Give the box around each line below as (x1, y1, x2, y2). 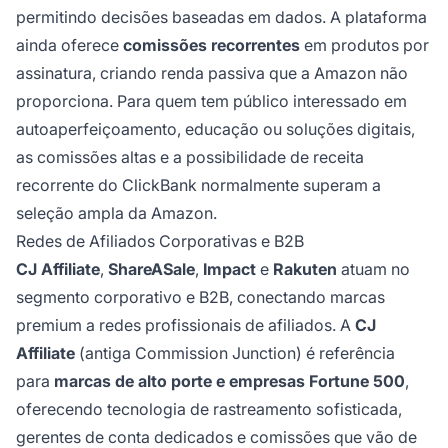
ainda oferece (16, 35, 123, 56)
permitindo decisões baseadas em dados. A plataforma (16, 7, 427, 28)
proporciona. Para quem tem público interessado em (16, 91, 407, 112)
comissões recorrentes (123, 35, 300, 56)
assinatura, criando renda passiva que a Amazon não (16, 63, 408, 84)
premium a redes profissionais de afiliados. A (16, 315, 355, 336)
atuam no (337, 259, 410, 280)
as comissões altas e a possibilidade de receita (16, 147, 364, 168)
